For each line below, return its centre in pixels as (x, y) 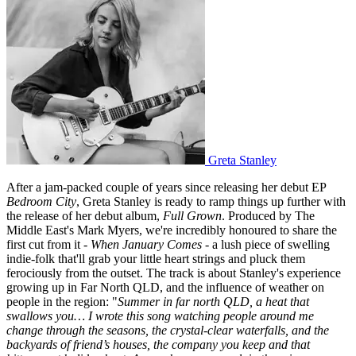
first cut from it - (48, 244)
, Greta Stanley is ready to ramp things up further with (211, 201)
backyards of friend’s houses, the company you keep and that (158, 344)
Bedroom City (41, 201)
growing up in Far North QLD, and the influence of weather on (165, 287)
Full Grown (192, 215)
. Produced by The (268, 215)
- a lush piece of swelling (266, 244)
